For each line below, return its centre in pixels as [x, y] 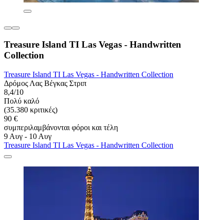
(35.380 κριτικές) [31, 110]
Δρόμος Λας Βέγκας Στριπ [45, 83]
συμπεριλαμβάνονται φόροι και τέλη [61, 127]
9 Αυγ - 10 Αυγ [28, 136]
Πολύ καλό [22, 101]
